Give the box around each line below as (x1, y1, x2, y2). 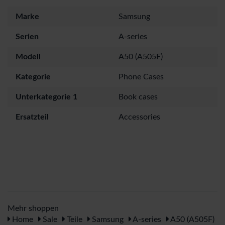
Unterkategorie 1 (16, 92, 77, 101)
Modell (16, 52, 41, 61)
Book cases (119, 92, 158, 101)
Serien (16, 32, 39, 41)
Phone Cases (119, 72, 164, 81)
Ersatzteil (16, 113, 49, 121)
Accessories (119, 113, 160, 121)
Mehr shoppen (8, 204, 59, 212)
